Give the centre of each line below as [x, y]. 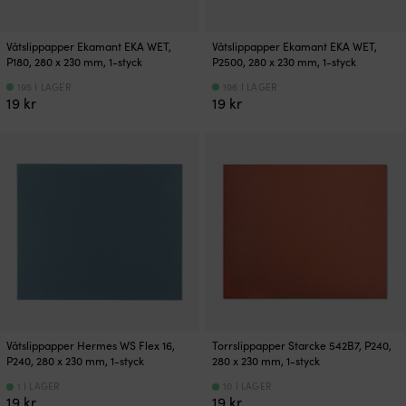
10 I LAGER [247, 387]
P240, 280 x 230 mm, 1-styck [75, 361]
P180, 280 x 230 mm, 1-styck [74, 61]
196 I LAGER [250, 87]
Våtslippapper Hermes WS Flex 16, [91, 346]
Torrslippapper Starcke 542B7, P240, [302, 346]
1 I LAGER [38, 387]
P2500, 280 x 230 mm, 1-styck [285, 61]
